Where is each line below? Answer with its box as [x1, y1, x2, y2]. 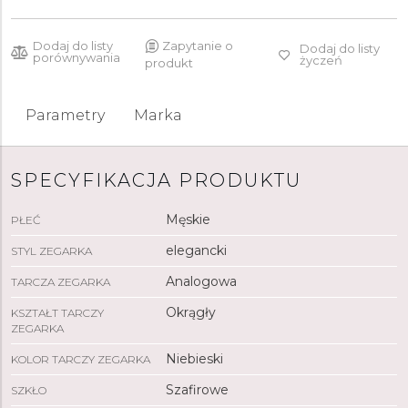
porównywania [33, 50, 120, 65]
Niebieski [165, 351, 223, 367]
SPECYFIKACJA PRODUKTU [11, 169, 301, 191]
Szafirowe [165, 382, 229, 398]
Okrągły [165, 304, 216, 321]
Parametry [25, 107, 105, 124]
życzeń [300, 53, 343, 67]
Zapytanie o [161, 38, 233, 53]
